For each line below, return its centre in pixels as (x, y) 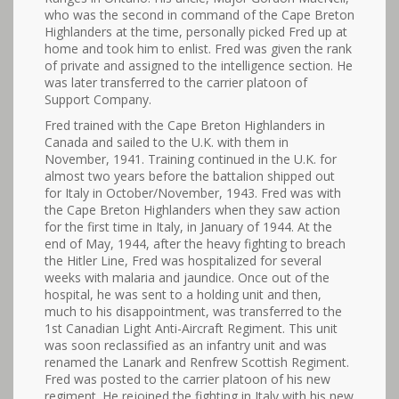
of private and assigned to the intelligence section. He (199, 66)
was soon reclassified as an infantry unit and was (186, 346)
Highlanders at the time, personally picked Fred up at (196, 32)
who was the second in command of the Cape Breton (199, 15)
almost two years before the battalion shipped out (190, 176)
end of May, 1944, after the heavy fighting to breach (195, 244)
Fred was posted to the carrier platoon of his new (187, 379)
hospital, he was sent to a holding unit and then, (183, 295)
